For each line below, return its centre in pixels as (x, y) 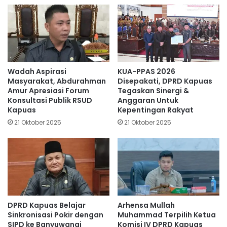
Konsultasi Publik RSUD (50, 101)
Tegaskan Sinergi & (153, 91)
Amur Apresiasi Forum (48, 91)
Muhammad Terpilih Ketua (167, 215)
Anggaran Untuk (148, 101)
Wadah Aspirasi (37, 72)
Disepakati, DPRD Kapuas (165, 81)
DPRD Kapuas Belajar (47, 205)
